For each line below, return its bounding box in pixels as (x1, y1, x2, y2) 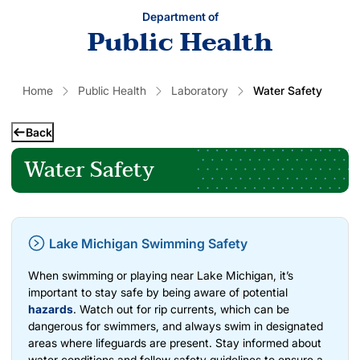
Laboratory (171, 83, 228, 97)
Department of (141, 9, 219, 23)
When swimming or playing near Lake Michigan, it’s (28, 268, 293, 282)
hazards (28, 301, 73, 316)
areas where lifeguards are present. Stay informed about (28, 335, 321, 350)
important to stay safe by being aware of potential (28, 284, 288, 299)
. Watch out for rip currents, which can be (73, 301, 289, 316)
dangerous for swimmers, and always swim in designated (28, 318, 323, 333)
